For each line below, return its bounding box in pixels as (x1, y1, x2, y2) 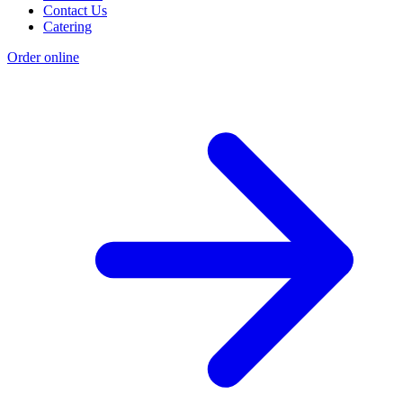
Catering (43, 19, 92, 35)
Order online (7, 49, 79, 66)
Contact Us (43, 3, 107, 19)
